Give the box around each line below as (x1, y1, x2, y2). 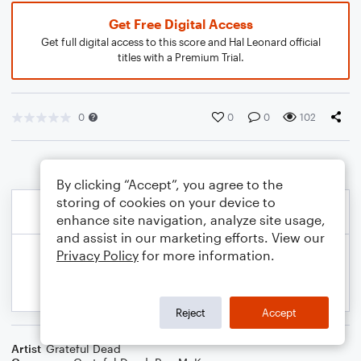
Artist (11, 342, 41, 355)
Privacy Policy (56, 247, 139, 263)
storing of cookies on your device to (56, 194, 276, 210)
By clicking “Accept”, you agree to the (56, 176, 283, 192)
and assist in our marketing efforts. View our (56, 230, 325, 245)
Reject (176, 305, 205, 319)
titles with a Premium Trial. (117, 51, 244, 64)
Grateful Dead (46, 342, 121, 355)
